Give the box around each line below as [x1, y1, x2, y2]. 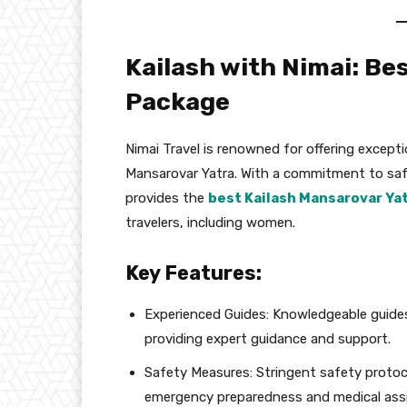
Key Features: [125, 260, 262, 285]
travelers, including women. [125, 213, 295, 231]
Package [125, 86, 230, 116]
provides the [125, 189, 208, 206]
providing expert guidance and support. [144, 330, 391, 347]
